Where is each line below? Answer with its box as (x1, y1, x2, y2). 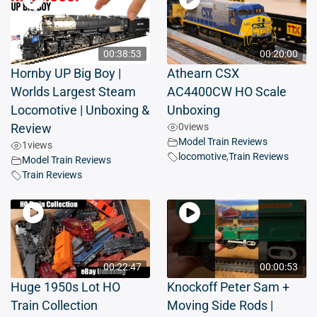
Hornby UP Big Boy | (11, 67, 121, 81)
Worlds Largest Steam (11, 85, 136, 100)
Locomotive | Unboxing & (11, 103, 149, 118)
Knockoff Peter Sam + (167, 279, 289, 294)
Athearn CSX (167, 67, 239, 81)
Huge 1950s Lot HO (11, 279, 120, 294)
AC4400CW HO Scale (167, 85, 287, 100)
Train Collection (11, 298, 98, 313)
